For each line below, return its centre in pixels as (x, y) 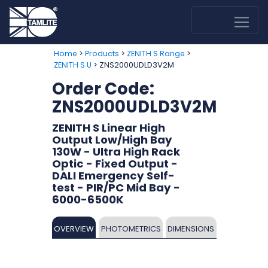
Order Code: (103, 89)
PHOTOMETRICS (131, 229)
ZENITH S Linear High (108, 128)
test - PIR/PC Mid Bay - (116, 188)
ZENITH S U (72, 65)
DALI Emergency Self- (113, 176)
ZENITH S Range (156, 54)
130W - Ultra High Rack (116, 152)
